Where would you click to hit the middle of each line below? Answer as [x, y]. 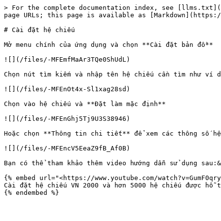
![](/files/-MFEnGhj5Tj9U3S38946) [67, 119]
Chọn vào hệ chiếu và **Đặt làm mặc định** [85, 104]
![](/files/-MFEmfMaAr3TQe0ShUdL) [67, 59]
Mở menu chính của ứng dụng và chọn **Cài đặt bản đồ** [109, 45]
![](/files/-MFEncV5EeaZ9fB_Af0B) [67, 148]
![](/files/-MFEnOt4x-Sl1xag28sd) [67, 89]
